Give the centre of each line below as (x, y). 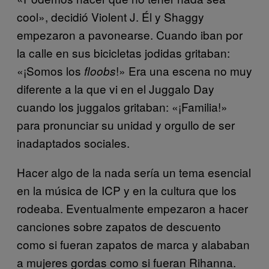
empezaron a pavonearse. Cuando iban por (130, 34)
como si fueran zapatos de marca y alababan (133, 244)
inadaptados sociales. (73, 142)
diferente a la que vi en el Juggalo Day (116, 88)
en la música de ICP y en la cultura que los (127, 190)
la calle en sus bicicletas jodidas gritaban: (123, 52)
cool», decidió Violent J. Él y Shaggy (110, 16)
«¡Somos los (50, 70)
